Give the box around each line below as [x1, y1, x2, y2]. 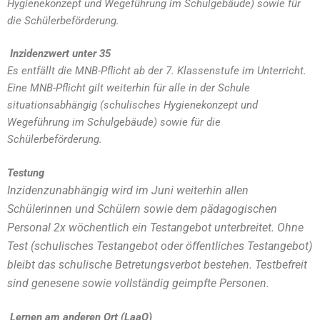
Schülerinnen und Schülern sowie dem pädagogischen [7, 201, 277, 216]
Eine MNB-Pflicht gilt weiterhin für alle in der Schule [7, 81, 250, 94]
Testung [7, 166, 44, 179]
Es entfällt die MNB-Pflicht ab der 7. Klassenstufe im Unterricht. [7, 64, 306, 77]
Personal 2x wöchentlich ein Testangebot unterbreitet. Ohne [7, 220, 304, 234]
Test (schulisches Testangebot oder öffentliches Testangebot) [7, 239, 312, 253]
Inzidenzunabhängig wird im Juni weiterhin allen [7, 183, 249, 197]
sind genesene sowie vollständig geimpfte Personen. [7, 276, 269, 290]
